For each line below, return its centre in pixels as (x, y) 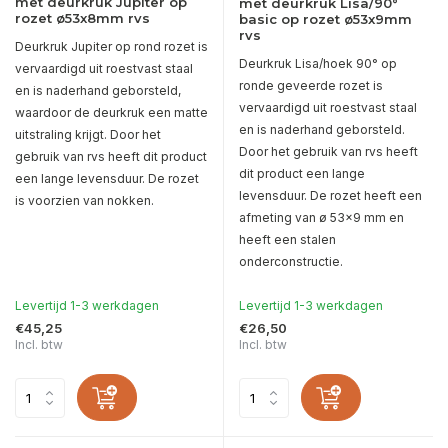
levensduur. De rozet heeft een (330, 196)
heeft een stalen (287, 240)
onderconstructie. (291, 262)
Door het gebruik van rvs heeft (328, 152)
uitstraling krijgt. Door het (88, 135)
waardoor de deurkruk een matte (111, 113)
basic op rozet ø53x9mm (325, 19)
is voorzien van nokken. (84, 201)
